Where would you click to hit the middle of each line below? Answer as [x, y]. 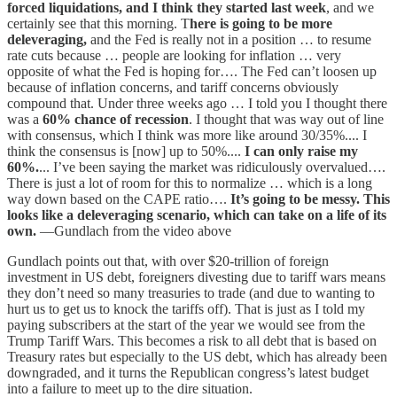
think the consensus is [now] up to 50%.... [126, 151]
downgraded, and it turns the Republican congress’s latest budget [188, 372]
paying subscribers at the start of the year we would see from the [186, 324]
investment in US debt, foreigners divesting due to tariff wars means [196, 276]
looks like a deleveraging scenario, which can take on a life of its [197, 214]
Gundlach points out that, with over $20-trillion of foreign [168, 261]
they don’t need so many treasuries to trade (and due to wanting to [191, 292]
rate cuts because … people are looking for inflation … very [174, 55]
